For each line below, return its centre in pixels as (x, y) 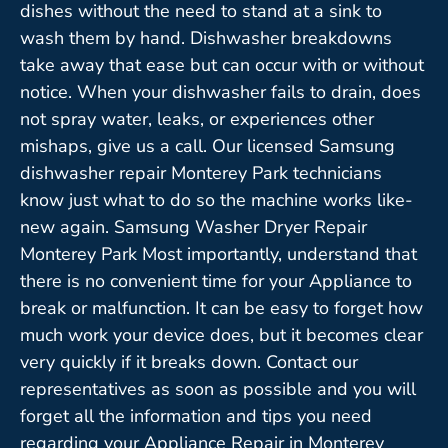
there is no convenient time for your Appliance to (216, 280)
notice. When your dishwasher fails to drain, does (220, 91)
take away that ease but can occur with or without (222, 64)
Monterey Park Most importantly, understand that (218, 253)
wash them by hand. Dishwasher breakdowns (206, 37)
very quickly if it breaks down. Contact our (189, 361)
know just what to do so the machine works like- (216, 199)
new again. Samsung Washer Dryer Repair (193, 226)
